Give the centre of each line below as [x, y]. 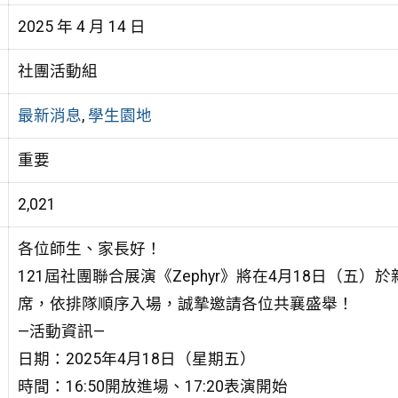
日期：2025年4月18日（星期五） [136, 358]
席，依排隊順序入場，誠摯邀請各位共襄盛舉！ [185, 303]
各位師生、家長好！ [89, 248]
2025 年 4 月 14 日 [81, 26]
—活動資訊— [61, 331]
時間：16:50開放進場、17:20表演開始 [152, 386]
